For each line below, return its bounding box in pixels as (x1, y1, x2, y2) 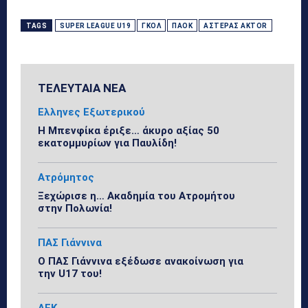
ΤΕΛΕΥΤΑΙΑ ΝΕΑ (38, 80, 126, 95)
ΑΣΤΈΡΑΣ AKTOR (203, 21, 267, 30)
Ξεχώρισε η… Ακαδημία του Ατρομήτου (38, 189, 235, 202)
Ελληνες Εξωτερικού (38, 105, 145, 118)
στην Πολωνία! (38, 201, 112, 214)
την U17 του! (38, 267, 102, 280)
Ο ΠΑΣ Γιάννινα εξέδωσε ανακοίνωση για (38, 254, 243, 267)
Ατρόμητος (38, 170, 94, 184)
